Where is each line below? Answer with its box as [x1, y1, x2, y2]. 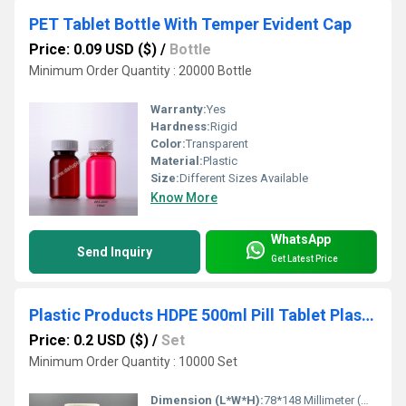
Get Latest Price [271, 254, 338, 265]
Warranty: [150, 101, 207, 116]
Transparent [186, 136, 248, 150]
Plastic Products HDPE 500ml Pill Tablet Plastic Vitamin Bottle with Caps [362, 304, 374, 324]
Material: [150, 153, 203, 168]
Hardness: [150, 119, 210, 133]
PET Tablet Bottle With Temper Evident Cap [29, 14, 352, 34]
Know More [150, 189, 217, 205]
